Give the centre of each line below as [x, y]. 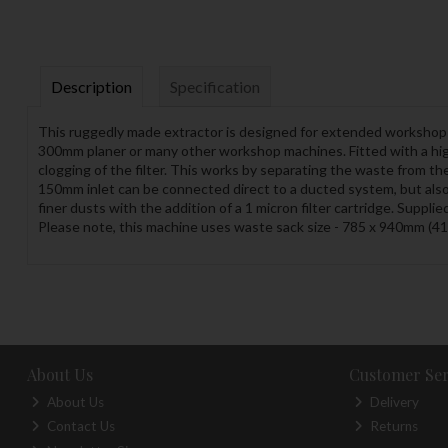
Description [91, 87]
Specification [214, 87]
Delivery [392, 401]
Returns [392, 426]
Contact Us [80, 426]
